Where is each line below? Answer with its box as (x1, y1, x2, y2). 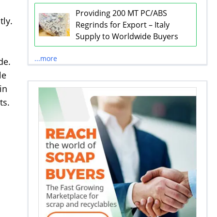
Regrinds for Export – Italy (75, 19, 170, 30)
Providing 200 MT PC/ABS (75, 7, 167, 18)
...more (34, 53, 57, 63)
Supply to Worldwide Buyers (75, 31, 178, 42)
